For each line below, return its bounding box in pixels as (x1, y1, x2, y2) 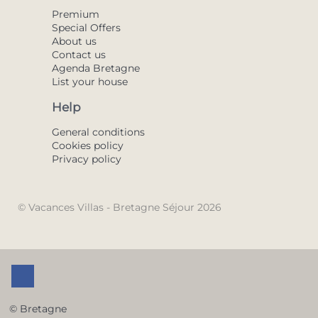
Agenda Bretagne (52, 61, 140, 75)
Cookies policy (52, 138, 124, 152)
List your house (52, 75, 128, 88)
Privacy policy (52, 152, 121, 165)
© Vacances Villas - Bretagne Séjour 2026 (18, 200, 221, 214)
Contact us (52, 48, 106, 61)
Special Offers (52, 21, 121, 34)
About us (52, 34, 97, 48)
